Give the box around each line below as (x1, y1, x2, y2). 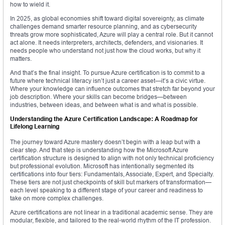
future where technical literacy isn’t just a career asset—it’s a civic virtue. (10, 77, 205, 85)
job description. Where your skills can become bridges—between (10, 93, 187, 101)
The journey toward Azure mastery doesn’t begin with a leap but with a (10, 138, 200, 146)
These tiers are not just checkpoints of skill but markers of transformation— (10, 178, 211, 186)
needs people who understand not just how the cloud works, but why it (10, 47, 200, 55)
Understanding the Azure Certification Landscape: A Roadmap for (10, 115, 198, 123)
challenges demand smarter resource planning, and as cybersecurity (10, 23, 197, 31)
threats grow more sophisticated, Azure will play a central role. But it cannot (10, 31, 213, 39)
